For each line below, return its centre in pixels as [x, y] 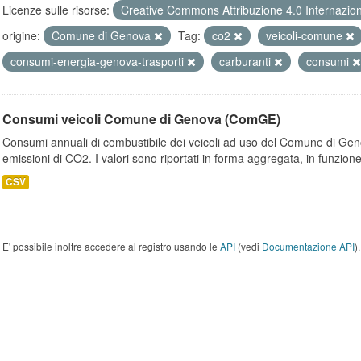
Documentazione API [308, 246]
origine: [21, 35]
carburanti [247, 61]
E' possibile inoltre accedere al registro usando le [111, 246]
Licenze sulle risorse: [56, 10]
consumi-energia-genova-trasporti [99, 61]
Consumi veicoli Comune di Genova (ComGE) [141, 119]
